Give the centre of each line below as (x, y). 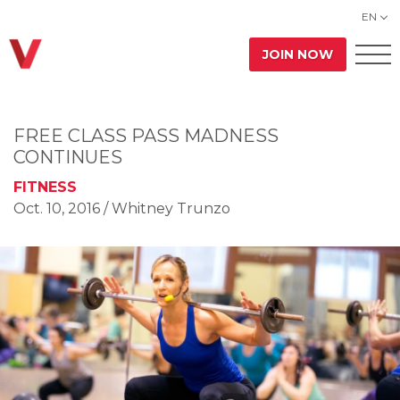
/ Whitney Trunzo (167, 208)
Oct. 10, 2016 (57, 208)
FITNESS (45, 187)
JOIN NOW (298, 54)
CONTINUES (68, 157)
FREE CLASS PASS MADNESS (146, 136)
